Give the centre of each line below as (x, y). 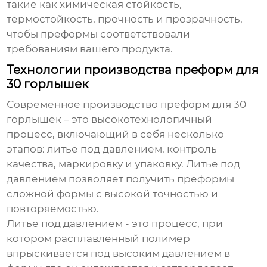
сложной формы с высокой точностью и (113, 194)
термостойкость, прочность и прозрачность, (125, 19)
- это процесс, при (173, 224)
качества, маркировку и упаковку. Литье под (124, 164)
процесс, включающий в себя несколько (116, 134)
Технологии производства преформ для (133, 70)
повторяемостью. (53, 209)
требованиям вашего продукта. (90, 49)
